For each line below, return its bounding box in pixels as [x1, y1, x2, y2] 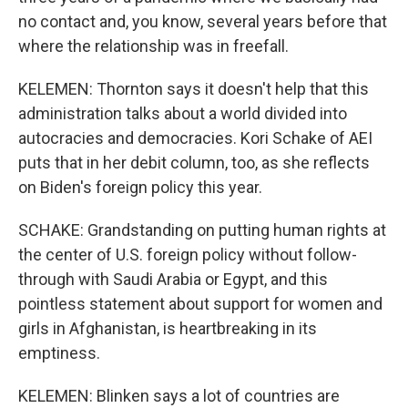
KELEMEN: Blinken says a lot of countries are [18, 386, 340, 405]
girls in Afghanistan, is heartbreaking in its [18, 319, 317, 338]
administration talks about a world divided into [18, 104, 347, 123]
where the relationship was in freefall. [18, 36, 289, 56]
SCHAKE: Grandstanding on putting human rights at [18, 220, 386, 240]
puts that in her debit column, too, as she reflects [18, 153, 370, 172]
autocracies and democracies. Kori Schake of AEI [18, 128, 372, 148]
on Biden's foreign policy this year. [18, 178, 262, 197]
